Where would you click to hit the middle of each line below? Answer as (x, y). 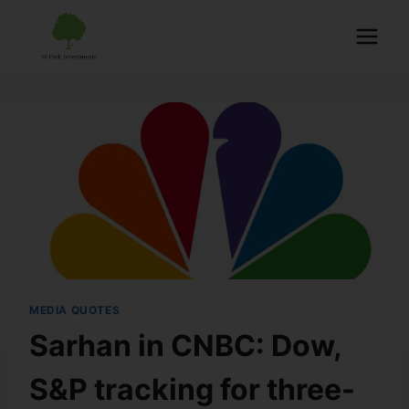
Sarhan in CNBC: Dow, (185, 345)
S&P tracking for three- (192, 389)
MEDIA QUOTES (75, 309)
